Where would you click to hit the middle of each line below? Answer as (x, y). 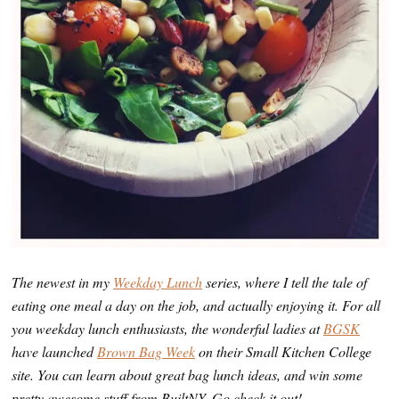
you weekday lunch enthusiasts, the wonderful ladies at (167, 328)
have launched (54, 351)
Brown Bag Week (146, 351)
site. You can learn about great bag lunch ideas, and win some (187, 375)
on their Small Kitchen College (283, 351)
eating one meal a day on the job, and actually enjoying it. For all (196, 305)
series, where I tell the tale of (285, 282)
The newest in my (62, 282)
